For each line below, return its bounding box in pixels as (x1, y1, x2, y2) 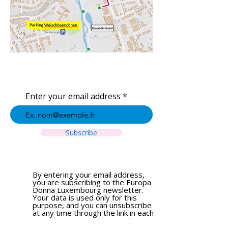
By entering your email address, (33, 169, 145, 180)
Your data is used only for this (33, 192, 137, 203)
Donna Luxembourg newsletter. (33, 185, 144, 195)
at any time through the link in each (33, 208, 154, 218)
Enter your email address (25, 91, 121, 102)
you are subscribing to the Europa (33, 177, 151, 187)
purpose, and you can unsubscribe (33, 200, 152, 210)
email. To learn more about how (33, 215, 144, 225)
